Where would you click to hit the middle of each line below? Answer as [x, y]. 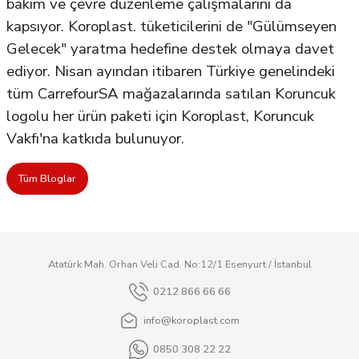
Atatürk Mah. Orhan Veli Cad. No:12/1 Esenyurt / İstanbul [179, 264]
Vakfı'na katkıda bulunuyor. [95, 139]
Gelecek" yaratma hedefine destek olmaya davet [170, 49]
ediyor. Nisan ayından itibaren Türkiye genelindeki [171, 71]
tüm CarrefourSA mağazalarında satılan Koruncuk [171, 94]
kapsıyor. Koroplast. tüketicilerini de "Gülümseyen [171, 26]
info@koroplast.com [192, 321]
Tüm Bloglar [47, 179]
